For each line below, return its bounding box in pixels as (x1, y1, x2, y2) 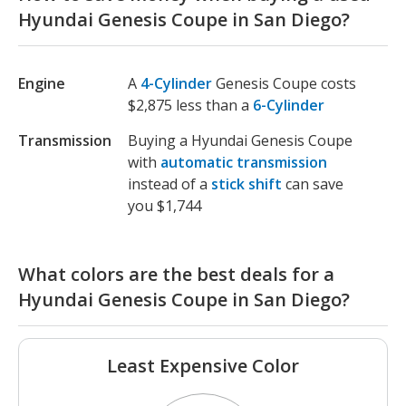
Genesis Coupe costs (216, 73, 356, 94)
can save (285, 174, 343, 195)
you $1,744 (128, 196, 201, 217)
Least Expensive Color (107, 353, 299, 379)
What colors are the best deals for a (18, 262, 334, 287)
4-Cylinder (140, 73, 212, 94)
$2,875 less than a (128, 95, 253, 116)
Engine (18, 73, 65, 94)
